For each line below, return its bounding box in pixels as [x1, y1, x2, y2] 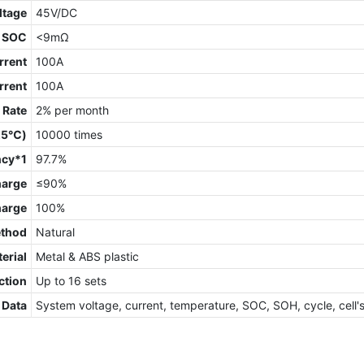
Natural [35, 225, 75, 240]
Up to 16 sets [35, 274, 106, 288]
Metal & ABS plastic [35, 249, 139, 264]
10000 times [35, 128, 106, 142]
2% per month [35, 103, 109, 118]
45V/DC [35, 6, 77, 20]
